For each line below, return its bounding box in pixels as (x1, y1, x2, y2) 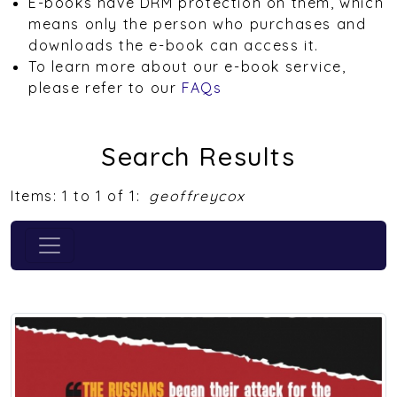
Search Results (101, 140, 296, 172)
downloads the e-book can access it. (28, 36, 320, 54)
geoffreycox (149, 187, 246, 205)
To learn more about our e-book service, (28, 58, 346, 75)
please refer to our (28, 79, 183, 97)
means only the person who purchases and (28, 15, 367, 33)
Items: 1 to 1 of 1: (11, 187, 141, 205)
